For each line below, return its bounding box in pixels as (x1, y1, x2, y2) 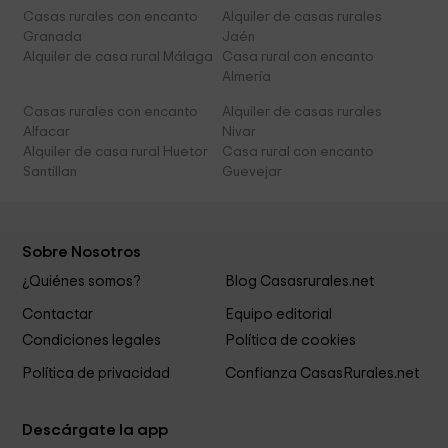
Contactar (22, 307, 94, 323)
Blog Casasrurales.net (224, 274, 374, 290)
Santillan (23, 165, 78, 180)
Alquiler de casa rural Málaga (23, 50, 214, 65)
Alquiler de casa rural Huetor (23, 145, 209, 160)
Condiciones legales (22, 333, 162, 349)
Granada (23, 30, 83, 45)
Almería (221, 70, 271, 85)
